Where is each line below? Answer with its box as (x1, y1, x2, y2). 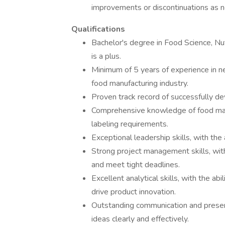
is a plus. (91, 51, 121, 62)
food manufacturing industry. (91, 78, 188, 89)
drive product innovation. (91, 186, 176, 197)
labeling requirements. (91, 119, 168, 130)
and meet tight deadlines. (91, 159, 180, 170)
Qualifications (71, 24, 125, 35)
